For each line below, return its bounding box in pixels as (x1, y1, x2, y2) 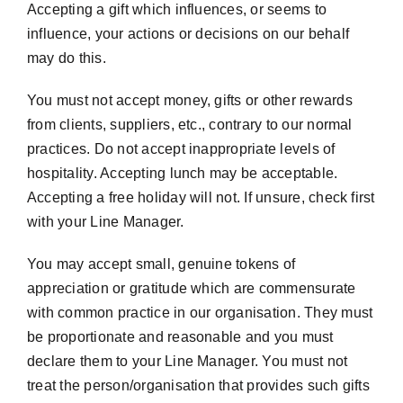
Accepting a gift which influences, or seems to (26, 2, 327, 17)
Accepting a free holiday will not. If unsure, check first (26, 190, 375, 205)
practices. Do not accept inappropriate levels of (26, 141, 336, 157)
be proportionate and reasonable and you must (26, 329, 334, 345)
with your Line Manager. (26, 214, 184, 229)
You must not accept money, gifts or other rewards (26, 93, 353, 108)
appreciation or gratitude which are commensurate (26, 281, 356, 296)
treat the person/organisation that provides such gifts (26, 378, 370, 393)
